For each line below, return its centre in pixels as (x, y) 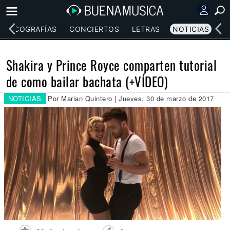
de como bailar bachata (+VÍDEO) (87, 81)
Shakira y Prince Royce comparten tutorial (111, 65)
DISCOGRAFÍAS (29, 29)
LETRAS (146, 29)
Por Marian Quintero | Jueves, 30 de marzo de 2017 (131, 98)
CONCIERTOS (94, 29)
